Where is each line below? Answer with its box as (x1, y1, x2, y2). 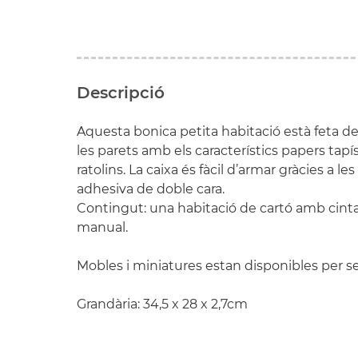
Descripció (77, 83, 165, 102)
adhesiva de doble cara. (77, 181, 225, 197)
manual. (77, 220, 128, 235)
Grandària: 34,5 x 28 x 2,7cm (77, 296, 248, 312)
